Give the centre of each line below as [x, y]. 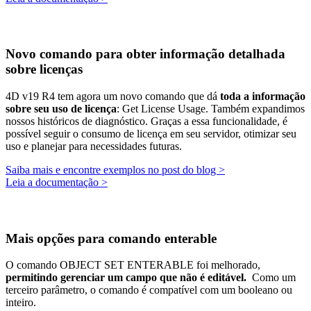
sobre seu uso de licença [61, 109]
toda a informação [263, 96]
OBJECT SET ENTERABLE [127, 265]
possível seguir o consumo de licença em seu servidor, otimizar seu [151, 134]
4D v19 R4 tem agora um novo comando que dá [113, 96]
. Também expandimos [255, 109]
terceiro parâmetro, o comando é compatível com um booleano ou [149, 290]
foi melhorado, [227, 265]
